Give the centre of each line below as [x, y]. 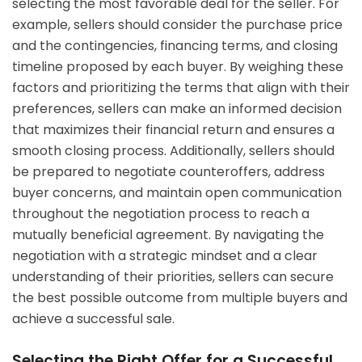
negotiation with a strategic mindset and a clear [165, 255]
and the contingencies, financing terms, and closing [175, 45]
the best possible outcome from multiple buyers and [180, 297]
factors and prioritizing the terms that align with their [181, 87]
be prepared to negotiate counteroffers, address [168, 171]
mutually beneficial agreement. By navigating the [168, 234]
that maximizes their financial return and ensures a [173, 129]
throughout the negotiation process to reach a [161, 213]
